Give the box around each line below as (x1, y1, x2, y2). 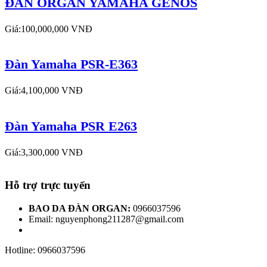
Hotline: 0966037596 (5, 244, 85, 255)
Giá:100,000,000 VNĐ (5, 23, 92, 34)
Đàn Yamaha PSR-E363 (5, 57, 138, 72)
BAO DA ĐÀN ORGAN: (29, 203, 133, 213)
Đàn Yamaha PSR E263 (5, 119, 137, 134)
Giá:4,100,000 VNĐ (5, 85, 83, 96)
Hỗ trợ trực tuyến (5, 178, 91, 191)
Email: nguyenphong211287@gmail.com (29, 213, 184, 224)
